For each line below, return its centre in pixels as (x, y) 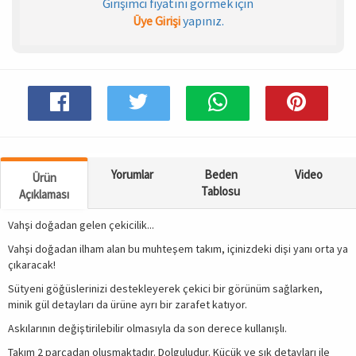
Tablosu (221, 191)
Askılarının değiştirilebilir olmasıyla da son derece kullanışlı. (147, 328)
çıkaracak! (32, 265)
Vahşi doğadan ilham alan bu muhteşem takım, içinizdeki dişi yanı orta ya (178, 249)
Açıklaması (44, 194)
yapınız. (202, 21)
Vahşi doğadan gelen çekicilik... (81, 225)
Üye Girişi (156, 21)
